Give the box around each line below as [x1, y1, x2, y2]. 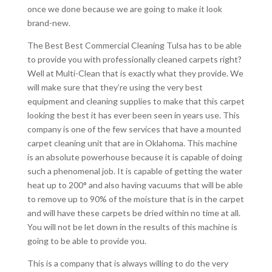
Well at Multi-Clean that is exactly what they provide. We [27, 68, 243, 79]
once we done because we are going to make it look [27, 4, 222, 15]
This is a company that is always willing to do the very [27, 258, 228, 269]
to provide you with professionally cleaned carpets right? [27, 54, 242, 65]
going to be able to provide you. [27, 236, 146, 246]
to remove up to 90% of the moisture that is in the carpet [27, 194, 244, 205]
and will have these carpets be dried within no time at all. [27, 208, 240, 219]
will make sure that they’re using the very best [27, 82, 203, 93]
